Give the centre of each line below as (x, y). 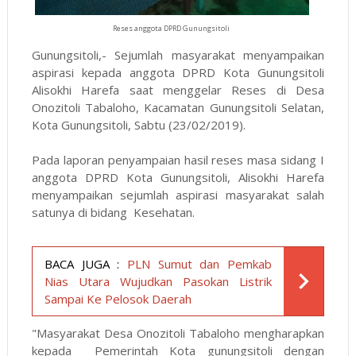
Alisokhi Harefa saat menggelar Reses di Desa (178, 90)
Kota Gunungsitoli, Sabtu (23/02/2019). (138, 125)
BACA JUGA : (82, 264)
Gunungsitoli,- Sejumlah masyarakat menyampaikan (178, 55)
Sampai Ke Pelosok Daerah (118, 299)
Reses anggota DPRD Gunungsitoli (172, 28)
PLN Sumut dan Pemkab (200, 264)
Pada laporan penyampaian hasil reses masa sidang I (178, 160)
